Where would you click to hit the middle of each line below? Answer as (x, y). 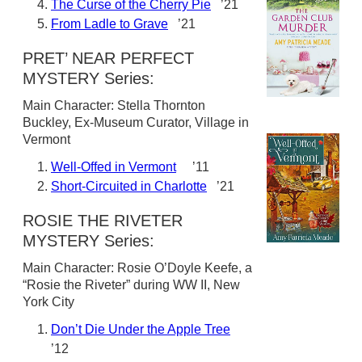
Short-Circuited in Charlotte (129, 186)
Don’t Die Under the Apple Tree (141, 329)
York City (48, 302)
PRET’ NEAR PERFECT (108, 58)
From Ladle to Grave (109, 24)
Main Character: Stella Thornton (114, 105)
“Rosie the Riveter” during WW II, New (131, 285)
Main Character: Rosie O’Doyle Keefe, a (137, 268)
